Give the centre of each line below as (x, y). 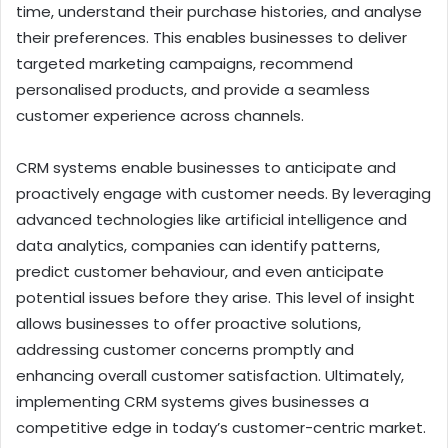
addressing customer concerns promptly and (185, 350)
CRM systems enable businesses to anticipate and (206, 168)
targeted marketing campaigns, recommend (184, 64)
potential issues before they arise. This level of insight (215, 298)
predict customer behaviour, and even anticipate (200, 272)
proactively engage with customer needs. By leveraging (223, 194)
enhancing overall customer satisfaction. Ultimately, (210, 376)
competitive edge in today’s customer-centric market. (221, 428)
